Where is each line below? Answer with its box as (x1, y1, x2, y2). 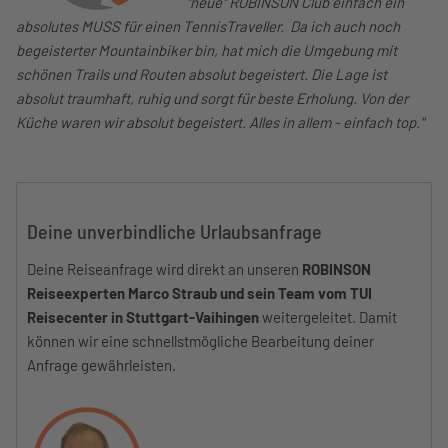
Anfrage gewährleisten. (27, 355, 176, 374)
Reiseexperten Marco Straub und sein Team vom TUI (27, 283, 372, 302)
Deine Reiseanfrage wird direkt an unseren (27, 259, 299, 278)
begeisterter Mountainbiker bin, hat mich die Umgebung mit (16, 40, 397, 59)
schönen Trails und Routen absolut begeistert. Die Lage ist (16, 64, 387, 83)
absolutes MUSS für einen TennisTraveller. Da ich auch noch (16, 16, 400, 35)
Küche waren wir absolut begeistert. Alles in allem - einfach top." (16, 112, 424, 131)
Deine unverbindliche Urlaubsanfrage (27, 218, 322, 243)
